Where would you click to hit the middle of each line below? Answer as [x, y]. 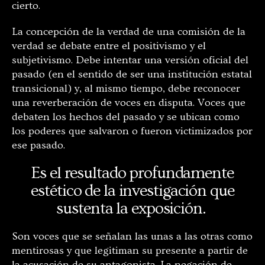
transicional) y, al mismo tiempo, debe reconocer [126, 88]
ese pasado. [40, 145]
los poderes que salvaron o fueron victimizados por [132, 131]
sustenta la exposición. [132, 208]
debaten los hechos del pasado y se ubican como [126, 117]
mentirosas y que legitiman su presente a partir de [130, 250]
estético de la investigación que [132, 190]
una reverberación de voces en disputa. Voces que [129, 102]
